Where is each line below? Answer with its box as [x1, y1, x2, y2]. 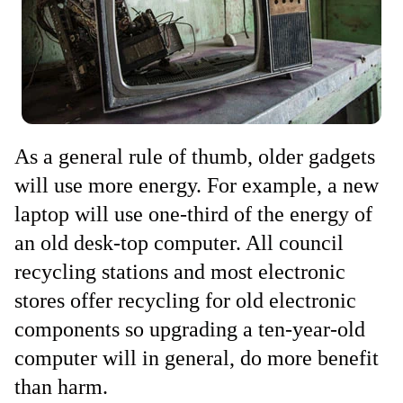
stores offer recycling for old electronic [14, 289, 356, 312]
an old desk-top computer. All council [14, 231, 344, 255]
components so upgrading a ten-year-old [14, 318, 365, 341]
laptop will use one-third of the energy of [14, 202, 372, 226]
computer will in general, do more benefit [14, 346, 379, 370]
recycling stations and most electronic [14, 260, 345, 283]
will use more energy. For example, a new [14, 174, 379, 197]
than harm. [14, 375, 108, 399]
